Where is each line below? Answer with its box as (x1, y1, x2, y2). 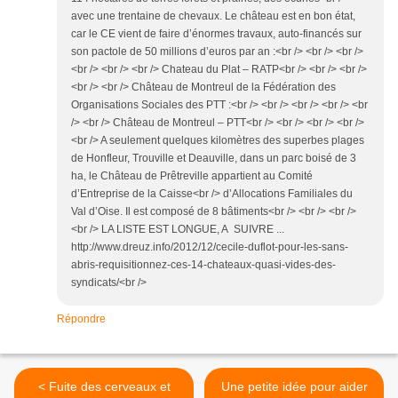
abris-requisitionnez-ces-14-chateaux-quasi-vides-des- (71, 259, 336, 272)
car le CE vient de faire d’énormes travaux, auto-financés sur (71, 28, 362, 41)
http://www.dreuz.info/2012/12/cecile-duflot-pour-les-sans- (71, 241, 348, 254)
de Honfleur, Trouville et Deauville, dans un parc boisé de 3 (71, 152, 356, 165)
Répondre (57, 313, 106, 326)
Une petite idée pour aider (220, 379, 368, 394)
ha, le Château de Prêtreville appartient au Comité (71, 170, 313, 183)
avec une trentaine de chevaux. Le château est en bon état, (71, 10, 355, 23)
